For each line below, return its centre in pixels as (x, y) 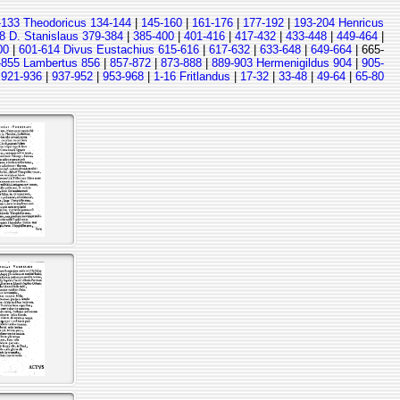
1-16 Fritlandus (192, 76)
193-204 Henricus (339, 23)
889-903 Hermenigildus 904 (282, 63)
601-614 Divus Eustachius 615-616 (109, 50)
